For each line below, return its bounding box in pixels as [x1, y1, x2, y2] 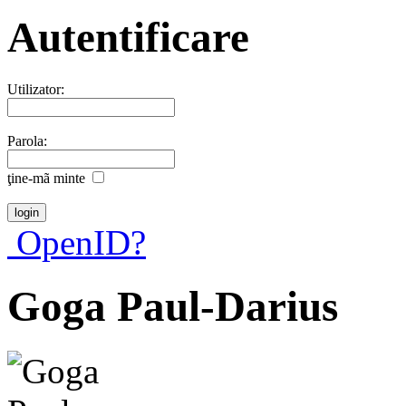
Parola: [7, 132, 47, 149]
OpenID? [7, 222, 146, 262]
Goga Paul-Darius [7, 283, 338, 331]
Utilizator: [7, 81, 64, 97]
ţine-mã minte [7, 169, 85, 186]
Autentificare [7, 14, 249, 62]
